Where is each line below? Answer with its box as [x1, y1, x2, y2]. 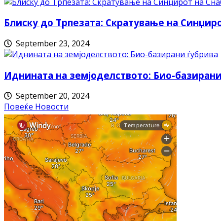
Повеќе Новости [4, 101, 69, 112]
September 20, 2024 [12, 90, 89, 102]
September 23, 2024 [12, 38, 89, 49]
